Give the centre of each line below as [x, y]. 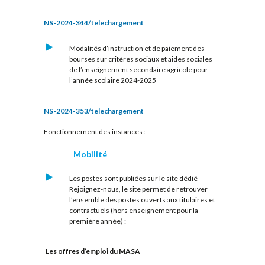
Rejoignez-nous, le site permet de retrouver [138, 189]
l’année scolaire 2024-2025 [112, 80]
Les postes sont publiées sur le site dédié [133, 178]
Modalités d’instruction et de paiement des [137, 48]
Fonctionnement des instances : [95, 131]
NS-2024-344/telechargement [94, 22]
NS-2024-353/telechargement [94, 111]
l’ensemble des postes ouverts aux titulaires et [142, 199]
